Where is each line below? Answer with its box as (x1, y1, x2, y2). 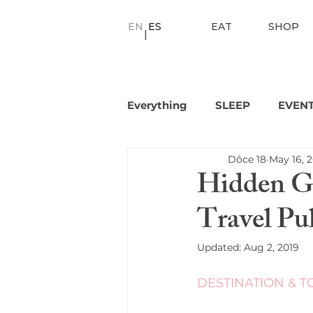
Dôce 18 (228, 152, 266, 166)
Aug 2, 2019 (244, 241, 299, 254)
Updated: (197, 241, 244, 254)
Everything (127, 99, 187, 112)
